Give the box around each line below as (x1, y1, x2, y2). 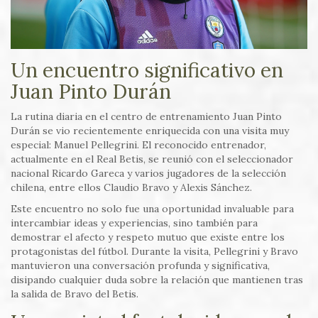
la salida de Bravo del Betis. (11, 287, 138, 301)
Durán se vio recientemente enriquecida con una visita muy (11, 124, 289, 138)
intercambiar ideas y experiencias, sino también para (11, 216, 258, 230)
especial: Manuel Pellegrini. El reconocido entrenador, (11, 138, 266, 152)
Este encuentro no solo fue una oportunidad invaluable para (11, 202, 294, 216)
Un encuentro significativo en (11, 57, 283, 84)
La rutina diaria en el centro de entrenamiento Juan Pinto (11, 110, 282, 124)
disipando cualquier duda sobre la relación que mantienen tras (11, 273, 303, 287)
